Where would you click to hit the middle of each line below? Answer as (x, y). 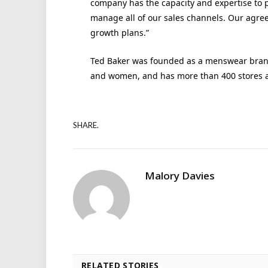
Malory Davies (180, 175)
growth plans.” (119, 33)
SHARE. (86, 125)
